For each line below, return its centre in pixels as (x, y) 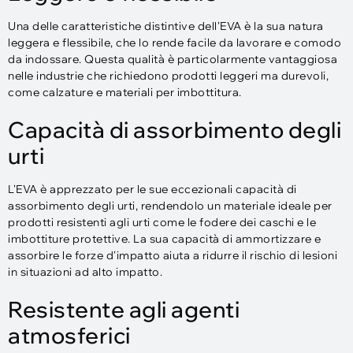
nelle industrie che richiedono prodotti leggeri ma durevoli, (168, 76)
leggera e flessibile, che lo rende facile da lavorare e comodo (175, 43)
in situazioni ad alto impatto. (85, 272)
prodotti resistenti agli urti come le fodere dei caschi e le (162, 222)
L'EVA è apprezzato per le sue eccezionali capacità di (152, 189)
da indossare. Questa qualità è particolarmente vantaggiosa (173, 59)
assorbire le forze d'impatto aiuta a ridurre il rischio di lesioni (173, 255)
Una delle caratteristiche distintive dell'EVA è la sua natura (166, 26)
